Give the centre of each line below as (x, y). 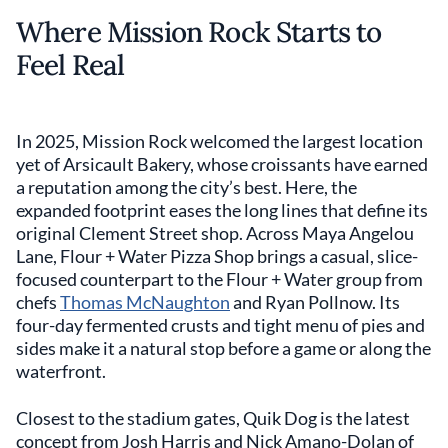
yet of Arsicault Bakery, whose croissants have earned (222, 163)
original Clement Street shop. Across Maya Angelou (215, 232)
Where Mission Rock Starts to (199, 31)
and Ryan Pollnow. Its (315, 301)
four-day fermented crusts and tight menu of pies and (220, 324)
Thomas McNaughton (145, 301)
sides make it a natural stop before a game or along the (223, 347)
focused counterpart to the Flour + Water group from (219, 278)
